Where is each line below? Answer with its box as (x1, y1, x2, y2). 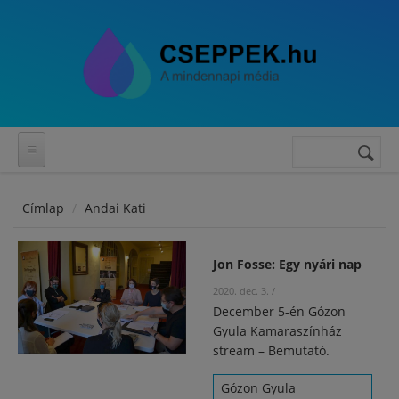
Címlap (22, 199, 64, 216)
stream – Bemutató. (213, 342, 330, 359)
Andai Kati (85, 199, 146, 216)
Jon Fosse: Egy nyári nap (213, 256, 362, 273)
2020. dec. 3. (213, 284, 269, 297)
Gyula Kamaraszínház (213, 322, 342, 339)
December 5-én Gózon (213, 303, 346, 320)
